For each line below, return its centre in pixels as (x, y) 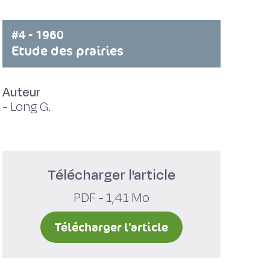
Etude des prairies (67, 51)
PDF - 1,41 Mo (111, 198)
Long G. (30, 107)
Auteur (21, 93)
